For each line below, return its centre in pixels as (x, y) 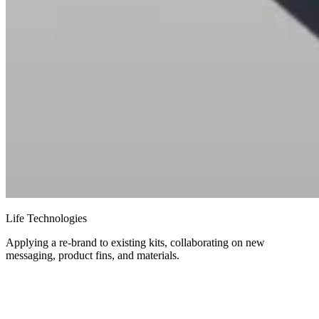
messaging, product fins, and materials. (93, 255)
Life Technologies (46, 218)
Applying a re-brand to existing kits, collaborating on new (135, 242)
